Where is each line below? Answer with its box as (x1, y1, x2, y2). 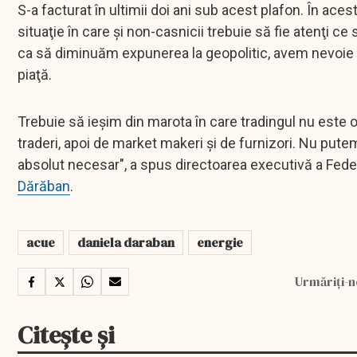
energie (197, 233, 243, 252)
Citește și (18, 319, 115, 352)
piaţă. (18, 66, 52, 84)
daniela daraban (77, 233, 175, 252)
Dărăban (18, 178, 70, 195)
